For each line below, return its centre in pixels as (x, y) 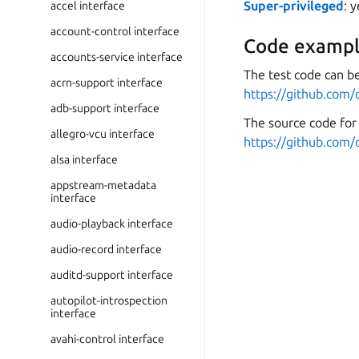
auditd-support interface (112, 275)
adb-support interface (105, 108)
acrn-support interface (107, 83)
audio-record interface (106, 249)
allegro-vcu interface (103, 134)
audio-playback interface (112, 224)
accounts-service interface (117, 57)
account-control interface (115, 31)
